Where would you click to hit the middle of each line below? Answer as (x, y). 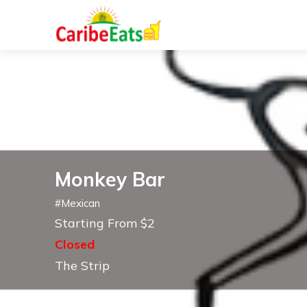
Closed (75, 244)
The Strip (82, 265)
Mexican (81, 203)
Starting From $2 (105, 223)
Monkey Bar (110, 179)
